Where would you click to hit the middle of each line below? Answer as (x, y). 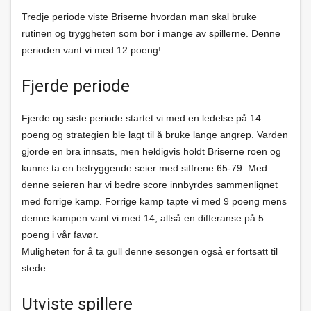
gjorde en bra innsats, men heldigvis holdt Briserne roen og (151, 151)
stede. (35, 268)
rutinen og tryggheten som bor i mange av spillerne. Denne (151, 33)
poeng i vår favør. (60, 235)
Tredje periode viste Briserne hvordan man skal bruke (139, 17)
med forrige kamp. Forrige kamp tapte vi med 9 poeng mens (154, 201)
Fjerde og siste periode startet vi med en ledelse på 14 (141, 118)
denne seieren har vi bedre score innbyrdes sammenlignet (150, 185)
